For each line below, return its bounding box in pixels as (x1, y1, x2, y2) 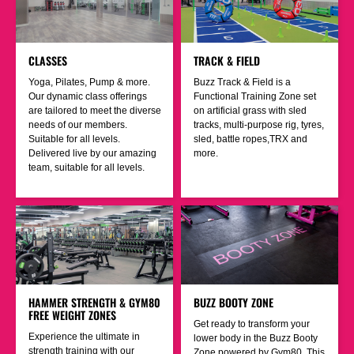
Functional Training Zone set (194, 91, 316, 103)
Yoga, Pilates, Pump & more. (28, 77, 150, 88)
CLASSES (28, 52, 67, 70)
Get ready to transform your (194, 318, 310, 330)
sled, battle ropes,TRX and (194, 134, 307, 145)
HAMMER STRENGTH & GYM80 (28, 293, 160, 311)
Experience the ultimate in (28, 330, 140, 342)
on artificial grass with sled (194, 105, 307, 117)
